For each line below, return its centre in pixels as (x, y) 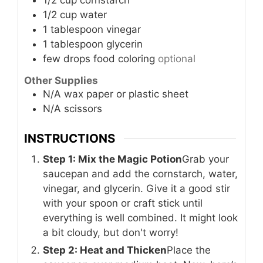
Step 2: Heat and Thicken (105, 250)
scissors (83, 109)
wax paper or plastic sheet (126, 94)
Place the (189, 250)
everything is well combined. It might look (140, 218)
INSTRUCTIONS (70, 138)
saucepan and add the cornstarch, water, (140, 174)
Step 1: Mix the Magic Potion (112, 159)
